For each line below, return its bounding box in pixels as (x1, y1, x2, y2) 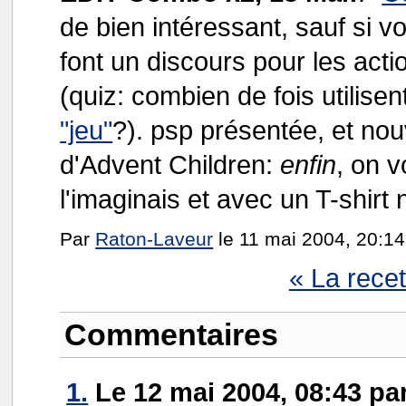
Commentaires (64, 316, 279, 352)
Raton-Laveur (95, 227, 214, 249)
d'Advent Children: (60, 150, 281, 179)
